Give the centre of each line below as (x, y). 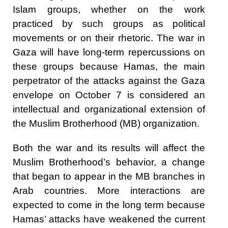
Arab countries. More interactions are (109, 191)
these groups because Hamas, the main (109, 67)
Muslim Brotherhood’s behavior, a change (109, 162)
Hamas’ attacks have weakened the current (109, 219)
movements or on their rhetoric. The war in (109, 38)
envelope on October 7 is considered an (109, 95)
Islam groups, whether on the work (109, 10)
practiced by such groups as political (109, 24)
